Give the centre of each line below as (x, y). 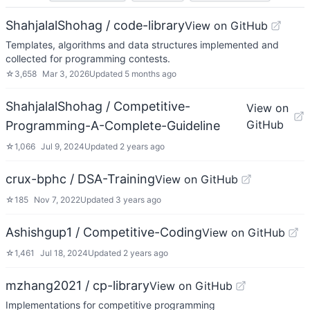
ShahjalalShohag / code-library (95, 25)
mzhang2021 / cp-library (77, 285)
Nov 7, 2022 (57, 200)
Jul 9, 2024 (63, 146)
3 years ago (138, 200)
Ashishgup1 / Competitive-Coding (104, 232)
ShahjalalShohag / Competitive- (98, 106)
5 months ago (151, 74)
